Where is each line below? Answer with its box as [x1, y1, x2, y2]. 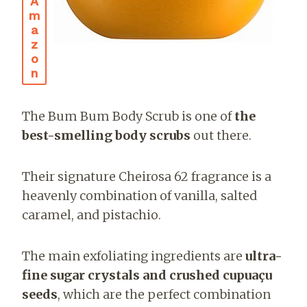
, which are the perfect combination [58, 286, 271, 302]
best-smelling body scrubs [22, 127, 193, 143]
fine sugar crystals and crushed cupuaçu [22, 267, 272, 283]
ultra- [245, 247, 282, 264]
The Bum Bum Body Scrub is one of [22, 108, 234, 124]
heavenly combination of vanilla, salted [22, 187, 257, 204]
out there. [193, 127, 251, 143]
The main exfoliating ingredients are [22, 247, 245, 264]
